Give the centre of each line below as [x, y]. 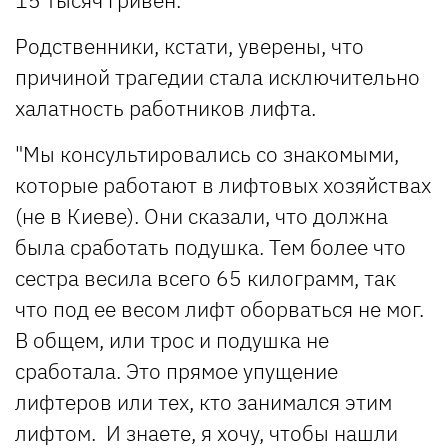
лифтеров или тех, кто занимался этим [203, 401]
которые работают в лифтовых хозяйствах [223, 184]
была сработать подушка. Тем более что [210, 246]
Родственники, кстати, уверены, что [189, 45]
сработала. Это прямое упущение [176, 370]
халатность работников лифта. [168, 107]
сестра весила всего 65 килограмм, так [205, 277]
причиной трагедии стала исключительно [217, 76]
